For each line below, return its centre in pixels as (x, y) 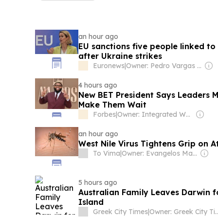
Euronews (109, 66)
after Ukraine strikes (120, 56)
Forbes (104, 114)
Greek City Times (120, 212)
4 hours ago (98, 85)
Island (91, 202)
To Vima (106, 153)
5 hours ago (98, 182)
